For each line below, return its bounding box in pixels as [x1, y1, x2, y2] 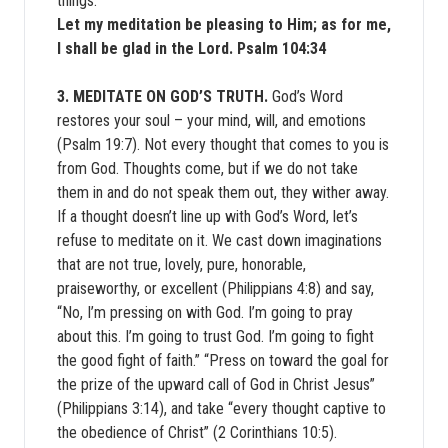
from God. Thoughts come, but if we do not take [57, 159, 358, 178]
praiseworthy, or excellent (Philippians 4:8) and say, [57, 279, 374, 298]
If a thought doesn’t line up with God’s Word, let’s [57, 207, 358, 226]
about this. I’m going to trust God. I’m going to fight [57, 327, 374, 346]
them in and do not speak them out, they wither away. [57, 183, 389, 202]
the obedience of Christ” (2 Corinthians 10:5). [57, 423, 337, 442]
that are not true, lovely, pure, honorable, [57, 255, 306, 274]
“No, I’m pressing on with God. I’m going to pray [57, 303, 353, 322]
